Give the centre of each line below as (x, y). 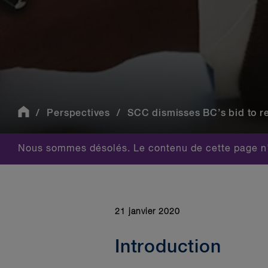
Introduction (168, 248)
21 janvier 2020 (147, 212)
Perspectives (79, 113)
